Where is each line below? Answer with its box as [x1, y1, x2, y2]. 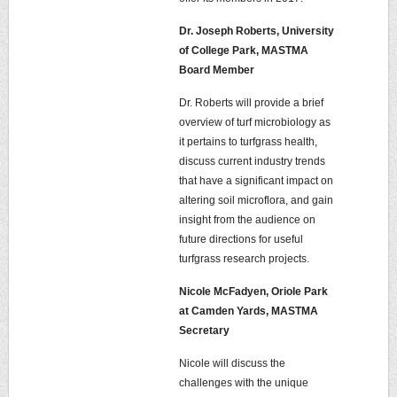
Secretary [179, 324, 230, 337]
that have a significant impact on [179, 175, 333, 187]
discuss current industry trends [179, 155, 325, 167]
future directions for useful [179, 233, 303, 245]
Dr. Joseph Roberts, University [179, 25, 334, 37]
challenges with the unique [179, 377, 308, 389]
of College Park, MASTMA [179, 44, 308, 57]
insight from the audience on [179, 214, 315, 226]
